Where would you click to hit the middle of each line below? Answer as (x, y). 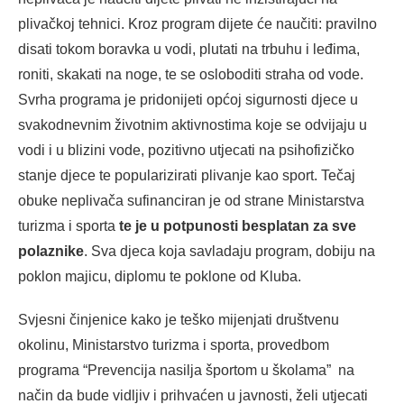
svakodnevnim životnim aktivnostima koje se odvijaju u (193, 125)
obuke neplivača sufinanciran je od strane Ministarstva (191, 201)
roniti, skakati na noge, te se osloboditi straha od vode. (191, 75)
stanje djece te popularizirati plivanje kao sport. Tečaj (187, 176)
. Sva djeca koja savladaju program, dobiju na (230, 252)
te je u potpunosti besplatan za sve (236, 226)
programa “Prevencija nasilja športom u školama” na (186, 371)
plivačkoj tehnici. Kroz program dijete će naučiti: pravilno (197, 24)
